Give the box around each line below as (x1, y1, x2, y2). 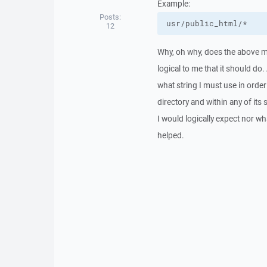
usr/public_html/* (166, 18, 247, 29)
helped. (157, 130, 184, 141)
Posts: (99, 12, 121, 22)
